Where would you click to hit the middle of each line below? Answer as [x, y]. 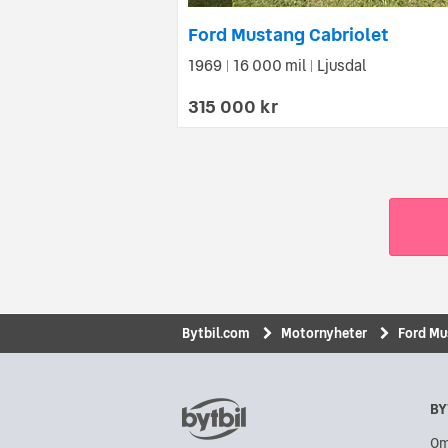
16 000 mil [269, 65]
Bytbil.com [216, 332]
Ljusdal [341, 65]
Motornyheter [324, 332]
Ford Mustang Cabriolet [288, 34]
